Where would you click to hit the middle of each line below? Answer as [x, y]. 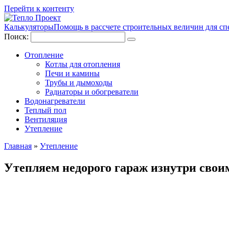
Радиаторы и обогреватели [92, 92]
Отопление [44, 55]
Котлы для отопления [83, 64]
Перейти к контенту [39, 8]
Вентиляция [46, 119]
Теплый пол [45, 110]
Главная [18, 146]
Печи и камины [72, 73]
